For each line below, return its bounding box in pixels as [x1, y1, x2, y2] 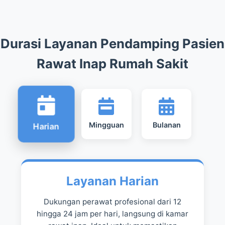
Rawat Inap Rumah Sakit [37, 56, 188, 72]
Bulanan [152, 121, 181, 130]
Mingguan [88, 121, 124, 130]
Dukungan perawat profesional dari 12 [44, 197, 181, 207]
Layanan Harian [66, 174, 159, 189]
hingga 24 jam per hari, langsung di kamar [37, 209, 188, 219]
